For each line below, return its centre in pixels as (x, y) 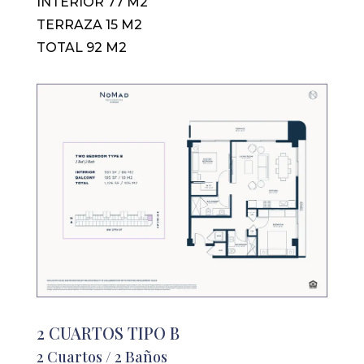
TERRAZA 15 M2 (89, 24)
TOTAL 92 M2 (81, 47)
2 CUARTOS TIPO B (108, 332)
